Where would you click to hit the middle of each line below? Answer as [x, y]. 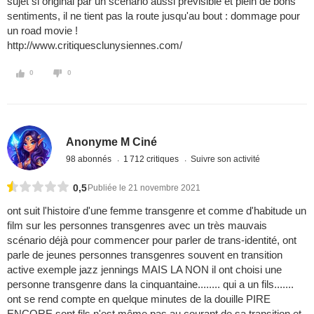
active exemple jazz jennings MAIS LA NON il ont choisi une [144, 270]
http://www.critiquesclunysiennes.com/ [95, 46]
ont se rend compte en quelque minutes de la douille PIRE [139, 299]
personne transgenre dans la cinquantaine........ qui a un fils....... [150, 285]
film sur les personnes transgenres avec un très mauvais [137, 226]
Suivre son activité [226, 159]
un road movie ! [42, 31]
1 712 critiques [152, 159]
